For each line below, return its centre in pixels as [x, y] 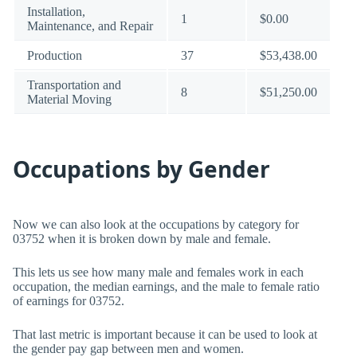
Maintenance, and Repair [90, 26]
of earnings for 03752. [69, 301]
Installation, [56, 12]
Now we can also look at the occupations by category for [156, 224]
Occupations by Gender [141, 169]
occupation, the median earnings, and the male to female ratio [166, 286]
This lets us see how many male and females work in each [158, 272]
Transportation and [74, 85]
